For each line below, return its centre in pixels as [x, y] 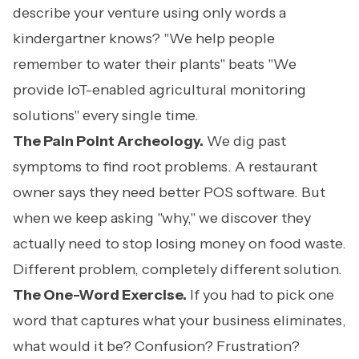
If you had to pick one [260, 295]
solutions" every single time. [106, 115]
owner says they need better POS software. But [169, 192]
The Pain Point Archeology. [108, 141]
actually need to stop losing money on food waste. [179, 244]
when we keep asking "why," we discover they [162, 218]
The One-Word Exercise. [100, 295]
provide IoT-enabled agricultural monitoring [159, 90]
